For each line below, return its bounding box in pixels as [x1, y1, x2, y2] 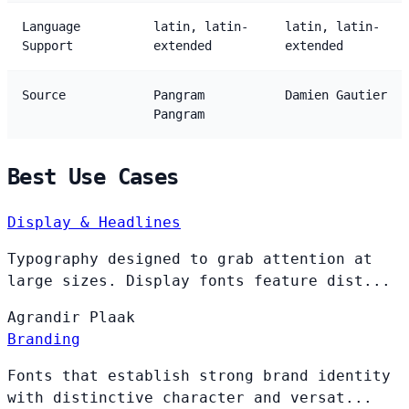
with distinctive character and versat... [7, 388, 372, 406]
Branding [7, 330, 80, 348]
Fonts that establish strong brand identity [7, 366, 391, 384]
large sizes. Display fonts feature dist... [7, 271, 391, 289]
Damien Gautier [285, 87, 387, 102]
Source [22, 87, 66, 102]
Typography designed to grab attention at [7, 249, 372, 267]
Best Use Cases [7, 163, 179, 190]
